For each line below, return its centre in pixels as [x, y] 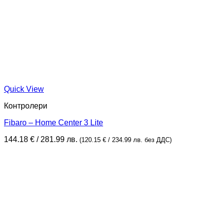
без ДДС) [158, 140]
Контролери [26, 106]
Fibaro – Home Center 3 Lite [54, 123]
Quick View [24, 89]
